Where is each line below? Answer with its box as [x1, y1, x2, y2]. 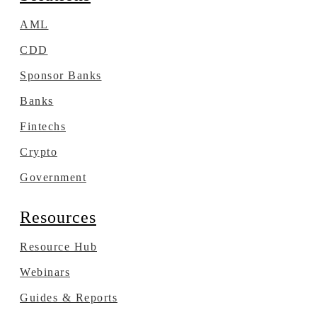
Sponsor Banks [20, 69, 102, 82]
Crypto [20, 146, 57, 158]
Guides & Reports [20, 292, 117, 304]
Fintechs [20, 120, 66, 133]
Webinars [20, 266, 70, 279]
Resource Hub [20, 241, 97, 253]
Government [20, 171, 86, 184]
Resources [20, 208, 96, 227]
